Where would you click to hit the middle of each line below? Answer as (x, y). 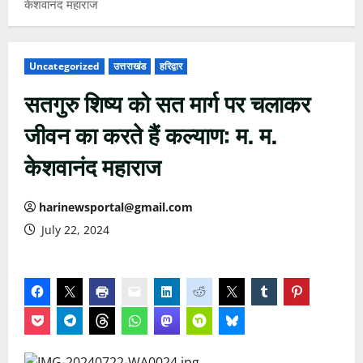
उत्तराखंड (130, 66)
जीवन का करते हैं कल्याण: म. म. (151, 134)
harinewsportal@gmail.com (116, 207)
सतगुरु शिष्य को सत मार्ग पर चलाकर (167, 102)
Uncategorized (65, 66)
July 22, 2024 (74, 230)
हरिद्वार (171, 66)
